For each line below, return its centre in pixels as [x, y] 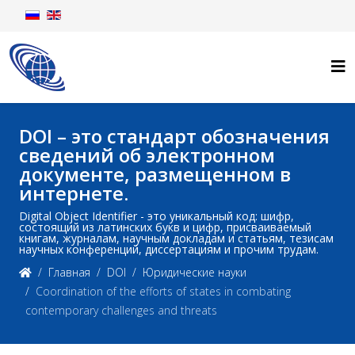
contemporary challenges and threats [121, 310]
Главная [69, 272]
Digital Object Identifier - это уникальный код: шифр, [157, 216]
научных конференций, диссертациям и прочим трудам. [169, 249]
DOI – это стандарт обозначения [174, 136]
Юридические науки [195, 272]
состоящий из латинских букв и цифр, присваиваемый [165, 227]
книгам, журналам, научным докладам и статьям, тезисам [176, 238]
